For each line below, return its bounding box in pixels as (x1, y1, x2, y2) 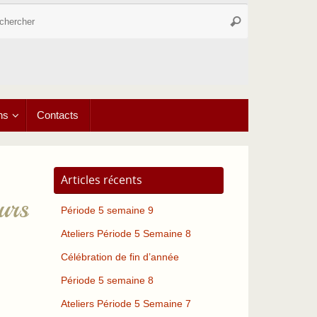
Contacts (37, 109, 79, 121)
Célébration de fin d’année (61, 251, 179, 263)
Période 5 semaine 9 (61, 204, 154, 216)
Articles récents (61, 172, 142, 188)
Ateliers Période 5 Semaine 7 (61, 298, 191, 309)
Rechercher (226, 14, 284, 27)
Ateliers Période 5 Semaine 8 (61, 228, 191, 239)
